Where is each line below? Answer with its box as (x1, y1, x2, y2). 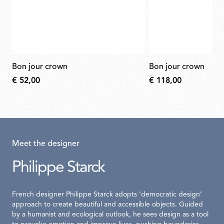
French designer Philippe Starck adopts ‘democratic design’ (12, 191, 202, 199)
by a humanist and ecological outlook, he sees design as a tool (12, 211, 208, 219)
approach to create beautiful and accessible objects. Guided (12, 201, 203, 209)
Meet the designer (12, 140, 79, 148)
